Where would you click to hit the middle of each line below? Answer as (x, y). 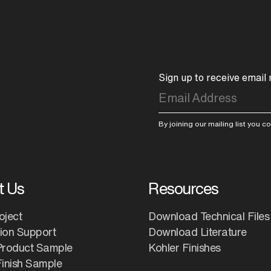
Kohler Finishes (184, 248)
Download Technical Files (209, 216)
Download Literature (198, 232)
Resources (183, 188)
